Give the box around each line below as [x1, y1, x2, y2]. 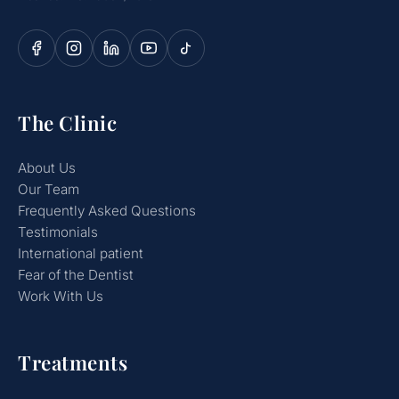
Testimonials [18, 224, 98, 241]
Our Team [18, 181, 79, 199]
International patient [18, 245, 143, 263]
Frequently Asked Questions [18, 202, 196, 220]
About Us [18, 159, 76, 177]
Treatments [18, 349, 127, 377]
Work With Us [18, 288, 103, 305]
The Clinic [18, 110, 117, 137]
